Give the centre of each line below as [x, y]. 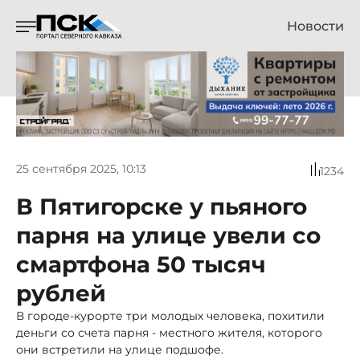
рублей [61, 293]
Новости [315, 26]
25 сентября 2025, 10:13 [81, 169]
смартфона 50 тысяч [141, 264]
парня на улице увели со [168, 235]
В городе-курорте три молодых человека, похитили [170, 315]
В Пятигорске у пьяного [162, 206]
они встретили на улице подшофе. [120, 349]
